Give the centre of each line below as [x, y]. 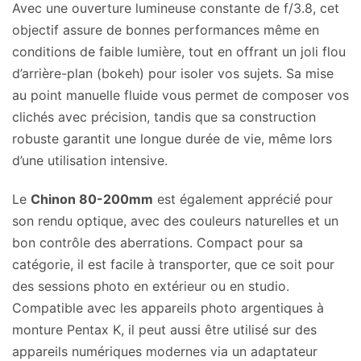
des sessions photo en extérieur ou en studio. [151, 286]
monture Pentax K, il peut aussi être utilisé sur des [164, 329]
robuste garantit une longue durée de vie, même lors [172, 139]
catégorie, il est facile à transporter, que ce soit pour [173, 264]
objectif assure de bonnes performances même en [166, 30]
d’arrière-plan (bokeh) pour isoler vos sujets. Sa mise [173, 74]
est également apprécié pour [243, 199]
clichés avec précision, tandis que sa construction [164, 117]
